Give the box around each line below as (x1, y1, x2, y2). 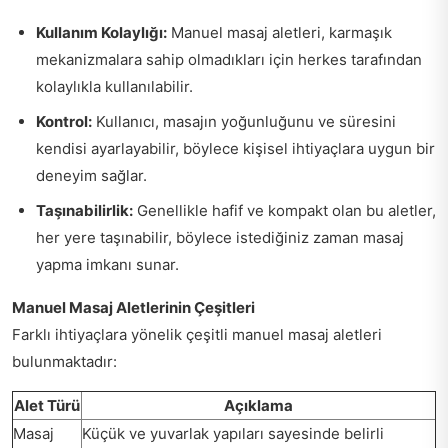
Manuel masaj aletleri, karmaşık (167, 22, 392, 42)
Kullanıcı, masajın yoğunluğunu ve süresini (92, 111, 396, 131)
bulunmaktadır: (12, 351, 117, 371)
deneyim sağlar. (36, 165, 147, 185)
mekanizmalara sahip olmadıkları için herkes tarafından (36, 49, 422, 69)
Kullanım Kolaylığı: (36, 22, 167, 42)
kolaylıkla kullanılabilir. (36, 76, 193, 96)
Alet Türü (14, 395, 80, 415)
